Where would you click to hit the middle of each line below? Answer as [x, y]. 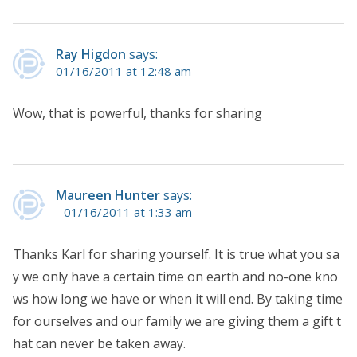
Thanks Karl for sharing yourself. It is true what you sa [176, 254]
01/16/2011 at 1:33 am [128, 212]
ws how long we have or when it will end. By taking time [178, 298]
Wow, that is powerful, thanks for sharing [137, 113]
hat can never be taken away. [99, 343]
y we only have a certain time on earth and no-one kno [175, 276]
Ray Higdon [91, 54]
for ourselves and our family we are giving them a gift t [177, 321]
